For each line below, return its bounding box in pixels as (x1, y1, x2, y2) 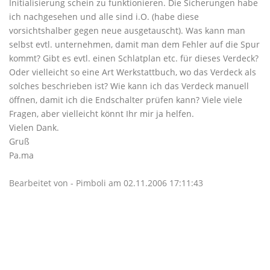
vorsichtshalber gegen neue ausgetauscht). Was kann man (9, 25, 245, 36)
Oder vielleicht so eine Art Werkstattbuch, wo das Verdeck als (9, 66, 256, 78)
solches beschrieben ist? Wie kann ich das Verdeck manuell (9, 80, 249, 92)
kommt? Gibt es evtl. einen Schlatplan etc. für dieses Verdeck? (9, 52, 259, 64)
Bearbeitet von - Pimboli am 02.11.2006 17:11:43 (9, 177, 203, 189)
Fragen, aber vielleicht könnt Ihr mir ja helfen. (9, 108, 194, 119)
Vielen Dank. (9, 122, 59, 133)
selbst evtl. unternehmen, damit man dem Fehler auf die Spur (9, 39, 260, 50)
